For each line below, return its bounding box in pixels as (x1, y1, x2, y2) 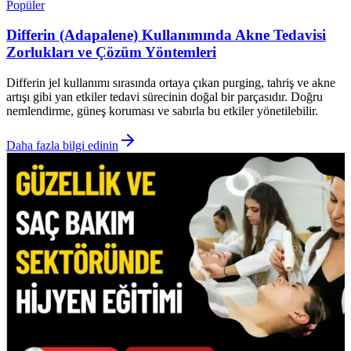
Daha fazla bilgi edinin (6, 139, 118, 153)
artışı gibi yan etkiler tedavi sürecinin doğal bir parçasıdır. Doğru (6, 90, 323, 104)
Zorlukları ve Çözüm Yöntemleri (6, 44, 216, 61)
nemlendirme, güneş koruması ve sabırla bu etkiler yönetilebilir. (6, 104, 318, 118)
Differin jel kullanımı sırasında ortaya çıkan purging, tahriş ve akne (6, 76, 335, 90)
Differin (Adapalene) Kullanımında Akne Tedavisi (6, 27, 326, 44)
